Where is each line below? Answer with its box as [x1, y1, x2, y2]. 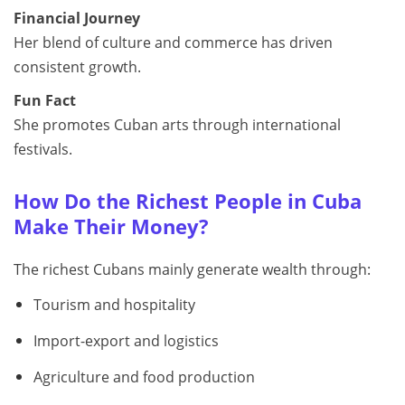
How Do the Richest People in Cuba [14, 188, 362, 214]
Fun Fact [14, 90, 76, 110]
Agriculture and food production [33, 366, 255, 387]
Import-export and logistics [33, 330, 219, 351]
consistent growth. [14, 57, 141, 77]
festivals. [14, 139, 72, 159]
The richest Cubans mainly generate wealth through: [14, 259, 371, 279]
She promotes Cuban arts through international [14, 115, 341, 135]
